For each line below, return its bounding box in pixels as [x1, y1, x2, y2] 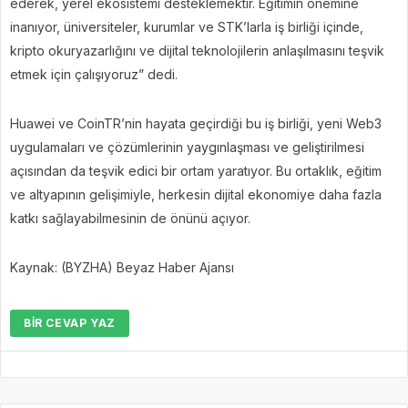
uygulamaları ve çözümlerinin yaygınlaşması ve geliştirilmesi [10, 138, 364, 155]
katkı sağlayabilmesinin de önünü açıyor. [10, 209, 250, 226]
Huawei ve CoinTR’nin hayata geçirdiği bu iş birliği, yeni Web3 [10, 115, 382, 131]
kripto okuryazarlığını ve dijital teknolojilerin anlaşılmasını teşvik [10, 42, 384, 58]
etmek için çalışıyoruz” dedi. [10, 66, 178, 82]
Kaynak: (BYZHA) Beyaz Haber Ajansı [10, 259, 234, 275]
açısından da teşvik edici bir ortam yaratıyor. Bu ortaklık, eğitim [10, 162, 382, 178]
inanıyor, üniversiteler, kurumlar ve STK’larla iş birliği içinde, [10, 18, 363, 35]
